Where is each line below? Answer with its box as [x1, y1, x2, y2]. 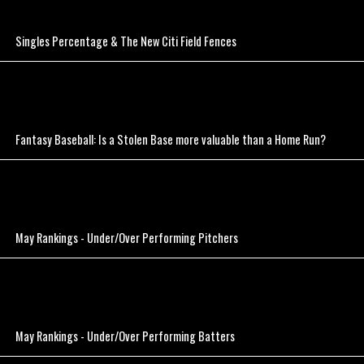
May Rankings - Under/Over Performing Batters [15, 327, 236, 345]
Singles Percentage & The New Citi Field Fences [15, 32, 237, 50]
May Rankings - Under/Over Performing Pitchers [15, 229, 239, 247]
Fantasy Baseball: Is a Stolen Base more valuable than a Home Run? [15, 131, 327, 149]
